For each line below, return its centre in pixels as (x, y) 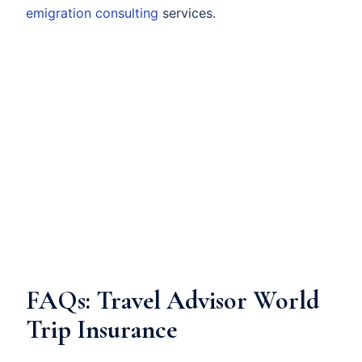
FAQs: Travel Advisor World (173, 300)
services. (187, 13)
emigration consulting (92, 13)
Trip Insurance (101, 329)
